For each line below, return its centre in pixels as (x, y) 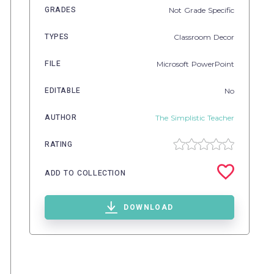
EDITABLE (63, 91)
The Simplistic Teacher (195, 117)
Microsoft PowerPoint (195, 64)
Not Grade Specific (202, 10)
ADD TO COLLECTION (85, 173)
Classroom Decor (204, 37)
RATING (59, 144)
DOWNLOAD (149, 207)
